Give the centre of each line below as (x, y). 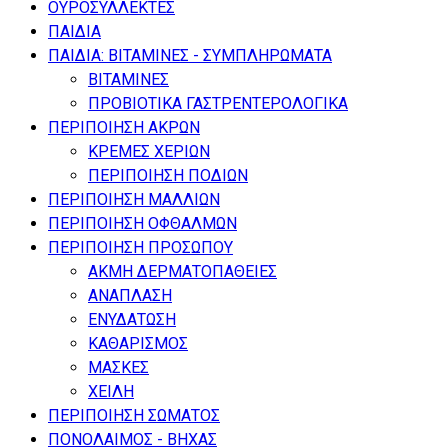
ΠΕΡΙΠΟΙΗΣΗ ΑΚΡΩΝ (124, 127)
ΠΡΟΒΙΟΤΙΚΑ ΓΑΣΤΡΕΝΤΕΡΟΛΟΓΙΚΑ (218, 103)
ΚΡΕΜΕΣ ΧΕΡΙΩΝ (149, 151)
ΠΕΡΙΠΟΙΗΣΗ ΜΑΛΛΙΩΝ (134, 199)
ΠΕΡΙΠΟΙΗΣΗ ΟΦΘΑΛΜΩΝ (142, 223)
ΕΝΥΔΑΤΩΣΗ (132, 319)
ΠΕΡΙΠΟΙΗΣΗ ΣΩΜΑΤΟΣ (134, 415)
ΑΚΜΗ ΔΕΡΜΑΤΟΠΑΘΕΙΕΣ (182, 271)
